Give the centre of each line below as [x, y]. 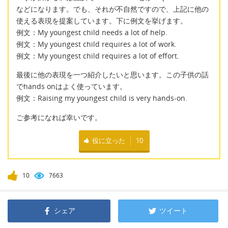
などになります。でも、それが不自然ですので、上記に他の [112, 9]
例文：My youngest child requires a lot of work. [96, 44]
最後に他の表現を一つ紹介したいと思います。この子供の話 [112, 75]
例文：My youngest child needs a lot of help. [92, 32]
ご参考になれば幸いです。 [59, 117]
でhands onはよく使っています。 [72, 87]
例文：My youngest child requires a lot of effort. [98, 55]
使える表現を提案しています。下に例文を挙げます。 [102, 20]
